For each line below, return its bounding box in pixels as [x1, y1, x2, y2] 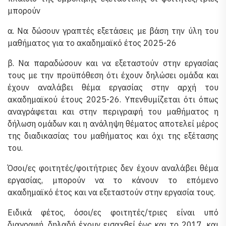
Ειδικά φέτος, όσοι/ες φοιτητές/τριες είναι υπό [8, 207, 218, 217]
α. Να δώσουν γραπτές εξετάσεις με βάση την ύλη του [8, 26, 218, 36]
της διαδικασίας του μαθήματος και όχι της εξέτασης [8, 131, 218, 141]
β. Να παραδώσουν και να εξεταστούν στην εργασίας [8, 58, 218, 68]
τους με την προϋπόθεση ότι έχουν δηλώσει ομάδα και [8, 70, 218, 80]
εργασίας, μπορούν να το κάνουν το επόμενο [8, 175, 218, 185]
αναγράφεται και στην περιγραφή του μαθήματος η [8, 106, 218, 117]
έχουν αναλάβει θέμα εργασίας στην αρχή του [8, 82, 218, 92]
